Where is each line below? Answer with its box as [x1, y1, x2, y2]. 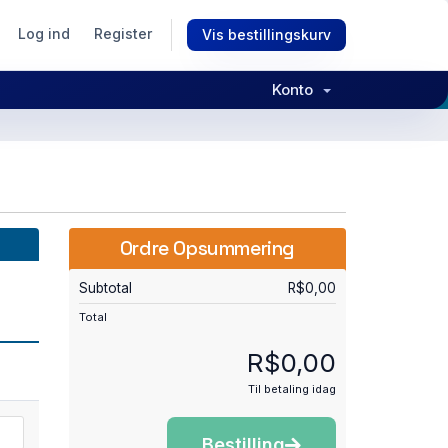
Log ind [18, 25, 70, 42]
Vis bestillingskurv [202, 26, 331, 44]
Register [94, 25, 152, 42]
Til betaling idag [248, 382, 336, 396]
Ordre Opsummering [119, 236, 296, 261]
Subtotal [78, 280, 132, 296]
